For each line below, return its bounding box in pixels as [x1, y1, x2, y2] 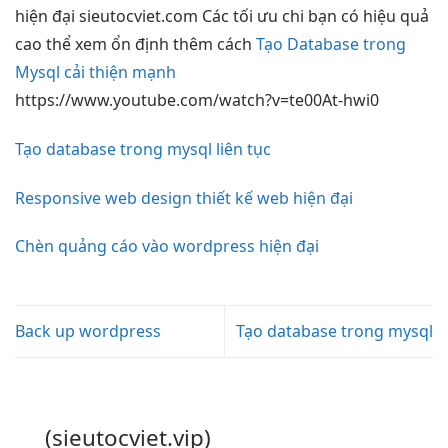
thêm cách [169, 33, 256, 55]
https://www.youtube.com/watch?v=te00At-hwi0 [15, 89, 379, 111]
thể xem [42, 33, 111, 55]
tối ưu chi [233, 5, 304, 27]
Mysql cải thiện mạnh [15, 61, 176, 83]
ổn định [111, 33, 169, 55]
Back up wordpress [15, 320, 161, 343]
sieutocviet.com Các [75, 5, 233, 27]
